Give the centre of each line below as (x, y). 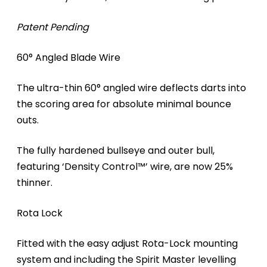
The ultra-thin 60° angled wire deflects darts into (131, 88)
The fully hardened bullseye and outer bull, (116, 150)
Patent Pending (53, 27)
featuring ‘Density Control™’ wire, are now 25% (125, 166)
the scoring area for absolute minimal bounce (124, 104)
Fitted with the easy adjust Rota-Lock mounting (127, 243)
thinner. (35, 182)
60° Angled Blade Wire (69, 57)
